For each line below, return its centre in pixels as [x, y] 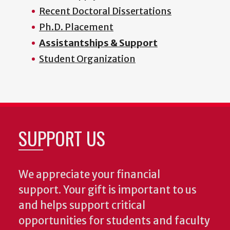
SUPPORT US [62, 138]
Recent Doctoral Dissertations [105, 11]
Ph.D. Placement [76, 27]
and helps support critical [82, 206]
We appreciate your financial [89, 175]
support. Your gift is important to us [108, 190]
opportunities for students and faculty [114, 221]
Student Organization [87, 59]
